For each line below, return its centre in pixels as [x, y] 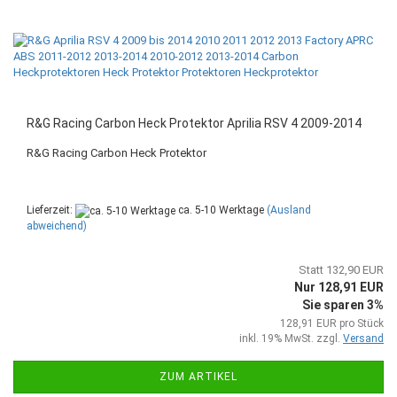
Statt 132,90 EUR [341, 269]
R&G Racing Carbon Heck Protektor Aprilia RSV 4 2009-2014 [194, 124]
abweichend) [57, 226]
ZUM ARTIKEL [198, 376]
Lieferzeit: [51, 210]
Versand [363, 338]
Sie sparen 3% [343, 304]
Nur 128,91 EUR [339, 287]
